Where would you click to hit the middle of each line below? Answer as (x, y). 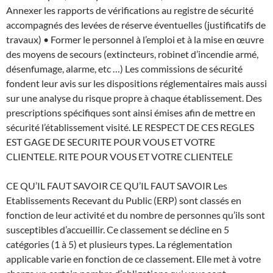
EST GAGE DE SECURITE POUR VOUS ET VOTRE (111, 141)
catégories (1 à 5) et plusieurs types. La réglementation (119, 244)
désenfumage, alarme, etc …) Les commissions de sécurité (124, 68)
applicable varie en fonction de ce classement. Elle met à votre (133, 258)
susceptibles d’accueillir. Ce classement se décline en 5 (118, 229)
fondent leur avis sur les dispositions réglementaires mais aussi (136, 83)
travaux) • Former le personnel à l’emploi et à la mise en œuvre (135, 39)
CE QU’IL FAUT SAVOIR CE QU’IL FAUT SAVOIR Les (117, 185)
